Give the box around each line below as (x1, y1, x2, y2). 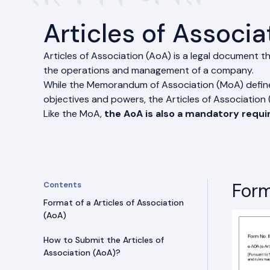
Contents (43, 180, 81, 190)
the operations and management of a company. (43, 64, 254, 77)
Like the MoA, (43, 107, 104, 120)
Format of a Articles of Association (43, 197, 184, 208)
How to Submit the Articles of (43, 234, 164, 245)
